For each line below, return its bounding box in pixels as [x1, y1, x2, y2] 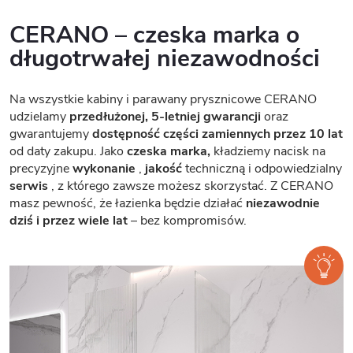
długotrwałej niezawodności [9, 42, 320, 75]
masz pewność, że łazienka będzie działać [9, 194, 246, 212]
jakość [145, 159, 182, 177]
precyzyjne [9, 159, 72, 177]
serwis [9, 176, 48, 195]
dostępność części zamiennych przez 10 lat [92, 124, 343, 143]
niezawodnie [246, 194, 320, 212]
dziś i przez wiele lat [9, 211, 128, 229]
